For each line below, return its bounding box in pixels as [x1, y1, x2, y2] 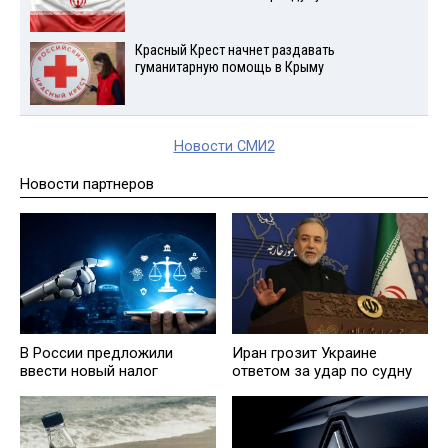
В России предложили [20, 343, 173, 362]
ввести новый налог [20, 361, 158, 380]
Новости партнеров [20, 174, 154, 193]
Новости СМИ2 [173, 137, 275, 155]
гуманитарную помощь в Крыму [134, 59, 324, 77]
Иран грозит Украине [232, 343, 377, 362]
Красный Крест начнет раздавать [134, 42, 335, 60]
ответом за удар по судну [232, 361, 412, 380]
